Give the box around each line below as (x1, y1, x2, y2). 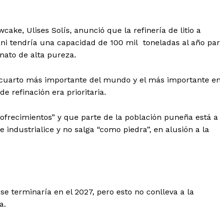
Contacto (93, 156, 126, 165)
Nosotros (93, 141, 125, 150)
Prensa (93, 171, 117, 180)
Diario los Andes (93, 113, 204, 132)
